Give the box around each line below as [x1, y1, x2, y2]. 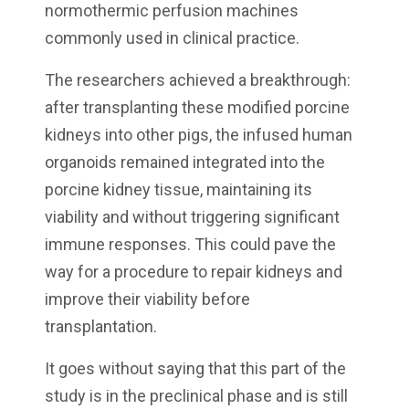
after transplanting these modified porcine [45, 98, 350, 118]
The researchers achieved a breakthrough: [45, 70, 351, 90]
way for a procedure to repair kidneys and [45, 262, 342, 282]
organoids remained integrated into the [45, 152, 325, 173]
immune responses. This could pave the [45, 235, 336, 255]
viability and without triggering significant [45, 207, 340, 227]
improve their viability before [45, 289, 250, 309]
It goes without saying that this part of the [45, 359, 346, 379]
